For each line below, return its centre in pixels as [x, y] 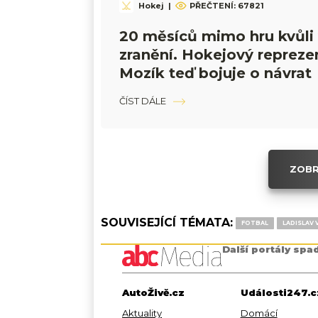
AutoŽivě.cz [153, 292]
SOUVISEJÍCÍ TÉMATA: [167, 223]
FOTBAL [255, 223]
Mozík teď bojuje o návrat [215, 73]
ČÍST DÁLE [143, 101]
